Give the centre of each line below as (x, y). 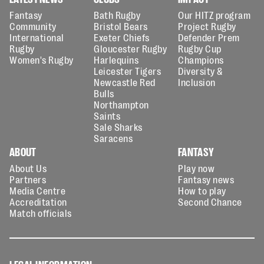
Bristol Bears (121, 26)
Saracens (113, 138)
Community (33, 26)
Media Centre (38, 190)
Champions (201, 60)
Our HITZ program (214, 15)
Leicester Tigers (128, 71)
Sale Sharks (118, 127)
